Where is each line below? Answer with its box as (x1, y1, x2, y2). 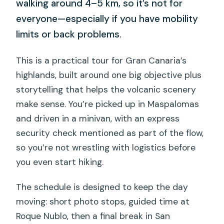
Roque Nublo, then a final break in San (16, 210, 170, 222)
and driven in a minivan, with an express (16, 113, 180, 124)
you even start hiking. (16, 156, 104, 168)
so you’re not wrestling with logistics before (16, 142, 196, 153)
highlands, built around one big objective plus (16, 69, 202, 81)
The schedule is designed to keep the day (16, 181, 188, 193)
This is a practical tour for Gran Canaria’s (16, 55, 187, 66)
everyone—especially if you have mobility (16, 12, 198, 25)
